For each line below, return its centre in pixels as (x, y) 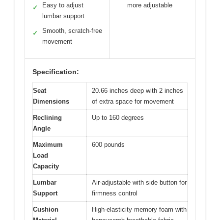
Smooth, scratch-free (72, 31)
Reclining (47, 118)
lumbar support (63, 16)
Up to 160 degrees (118, 118)
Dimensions (51, 102)
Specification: (56, 72)
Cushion (46, 210)
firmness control (115, 193)
